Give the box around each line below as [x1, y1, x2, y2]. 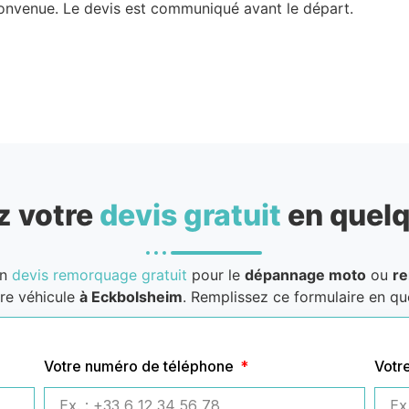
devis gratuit [99, 196, 281, 233]
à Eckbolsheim [79, 287, 183, 306]
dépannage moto [244, 265, 366, 284]
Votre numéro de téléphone [43, 356, 237, 375]
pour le [186, 265, 245, 284]
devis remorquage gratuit [11, 265, 187, 284]
